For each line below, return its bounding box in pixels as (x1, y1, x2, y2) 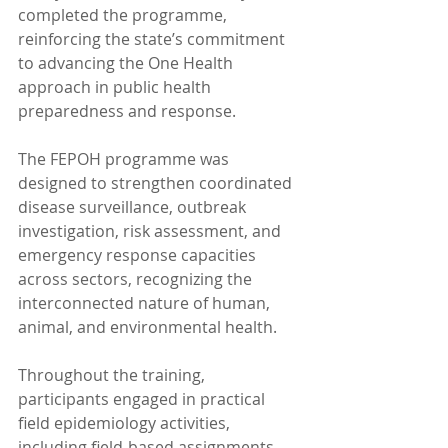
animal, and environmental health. (18, 315, 277, 338)
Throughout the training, (18, 363, 209, 386)
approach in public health (18, 75, 215, 98)
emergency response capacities (18, 243, 260, 266)
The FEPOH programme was (18, 147, 233, 170)
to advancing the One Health (18, 51, 237, 74)
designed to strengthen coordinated (18, 171, 296, 194)
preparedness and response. (18, 99, 236, 122)
